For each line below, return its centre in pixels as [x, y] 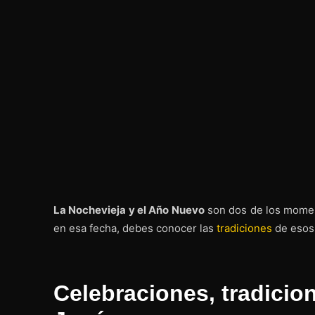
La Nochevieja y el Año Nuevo [129, 210]
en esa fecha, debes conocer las [135, 228]
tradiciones [244, 228]
